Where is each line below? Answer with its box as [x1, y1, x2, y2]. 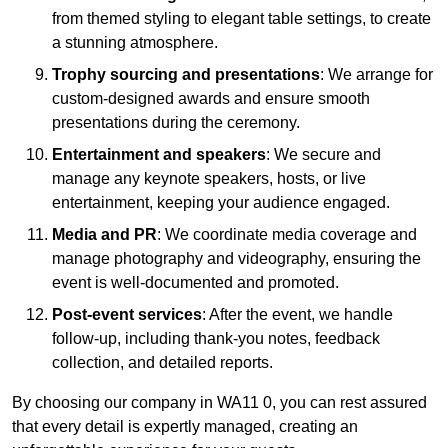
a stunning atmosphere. [52, 34, 218, 52]
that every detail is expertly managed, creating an [12, 418, 358, 436]
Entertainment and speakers [52, 146, 266, 164]
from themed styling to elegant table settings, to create [52, 10, 431, 28]
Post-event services [52, 306, 202, 324]
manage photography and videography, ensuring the [52, 250, 421, 268]
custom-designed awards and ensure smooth [52, 90, 370, 108]
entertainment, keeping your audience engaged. [52, 194, 390, 212]
